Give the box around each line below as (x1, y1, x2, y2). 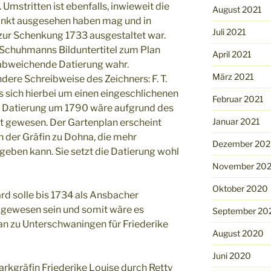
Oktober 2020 (212, 183, 268, 194)
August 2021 (212, 4, 262, 15)
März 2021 (212, 71, 254, 82)
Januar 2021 (212, 116, 260, 126)
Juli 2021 (212, 26, 246, 37)
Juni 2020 (212, 250, 251, 261)
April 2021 (212, 48, 252, 59)
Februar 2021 (212, 93, 264, 104)
